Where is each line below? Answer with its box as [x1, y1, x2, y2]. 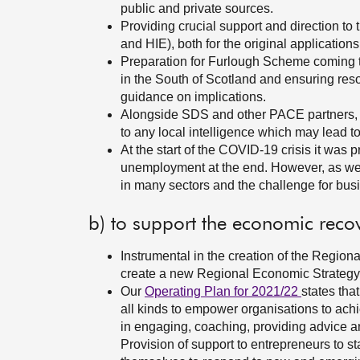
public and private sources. [121, 2, 273, 15]
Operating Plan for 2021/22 [145, 284, 301, 298]
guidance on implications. [121, 90, 266, 104]
